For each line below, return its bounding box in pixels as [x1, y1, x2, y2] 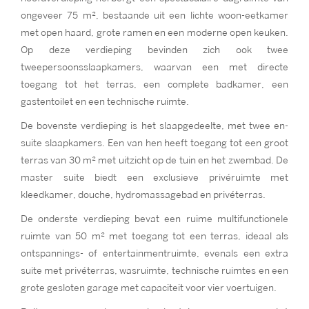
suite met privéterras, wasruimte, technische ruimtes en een [21, 266, 288, 275]
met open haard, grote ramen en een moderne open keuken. [21, 28, 288, 37]
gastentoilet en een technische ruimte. [21, 97, 189, 106]
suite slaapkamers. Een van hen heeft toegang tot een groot [21, 139, 288, 148]
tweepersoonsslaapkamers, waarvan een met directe [21, 63, 288, 72]
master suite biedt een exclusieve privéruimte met [21, 173, 288, 182]
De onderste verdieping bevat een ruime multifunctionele [21, 215, 288, 223]
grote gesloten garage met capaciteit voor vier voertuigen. [21, 283, 277, 292]
